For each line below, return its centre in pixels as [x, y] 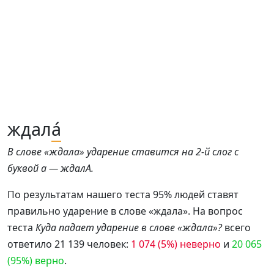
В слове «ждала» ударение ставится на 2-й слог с [123, 152]
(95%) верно [36, 261]
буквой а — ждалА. [50, 168]
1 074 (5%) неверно [176, 244]
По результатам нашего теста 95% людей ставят [123, 194]
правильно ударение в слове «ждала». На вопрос [125, 211]
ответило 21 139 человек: [69, 244]
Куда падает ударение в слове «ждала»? [129, 228]
